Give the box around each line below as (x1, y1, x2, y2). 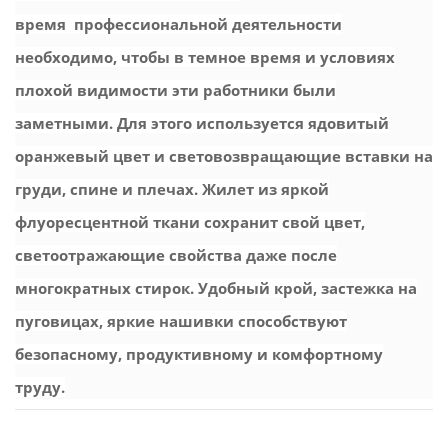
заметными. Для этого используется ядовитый (15, 112, 389, 133)
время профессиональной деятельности (15, 13, 342, 34)
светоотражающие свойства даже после (15, 244, 337, 265)
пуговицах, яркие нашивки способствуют (15, 310, 347, 331)
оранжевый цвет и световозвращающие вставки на (15, 145, 433, 166)
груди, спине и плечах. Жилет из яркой (15, 178, 329, 199)
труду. (15, 376, 65, 397)
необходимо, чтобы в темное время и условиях (15, 46, 395, 67)
